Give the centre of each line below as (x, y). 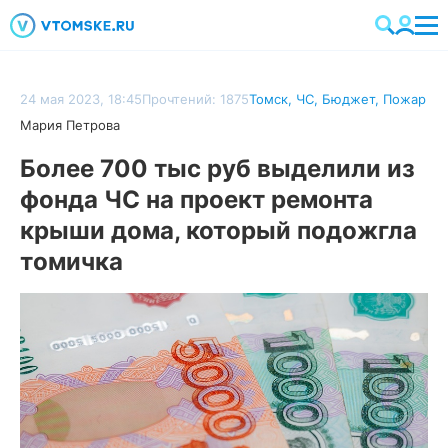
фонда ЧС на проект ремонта (196, 199)
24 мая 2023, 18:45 (81, 99)
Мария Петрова (70, 125)
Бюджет (348, 99)
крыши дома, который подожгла (218, 230)
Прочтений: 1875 (195, 99)
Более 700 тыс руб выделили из (217, 168)
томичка (71, 261)
